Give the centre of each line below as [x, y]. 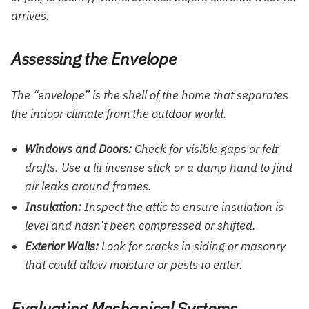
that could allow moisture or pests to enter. [134, 265]
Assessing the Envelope [94, 59]
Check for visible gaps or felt [205, 149]
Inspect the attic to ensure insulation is [182, 207]
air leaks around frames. [88, 186]
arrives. [30, 16]
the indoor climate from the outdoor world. [119, 113]
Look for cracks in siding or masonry [192, 246]
